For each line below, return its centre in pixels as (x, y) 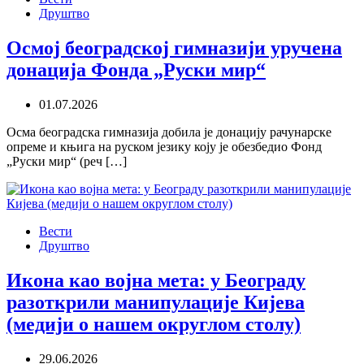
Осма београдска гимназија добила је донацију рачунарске (169, 132)
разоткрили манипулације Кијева (156, 302)
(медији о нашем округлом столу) (154, 324)
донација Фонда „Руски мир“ (136, 69)
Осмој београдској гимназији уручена (174, 48)
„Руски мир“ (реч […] (67, 161)
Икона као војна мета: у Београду (156, 280)
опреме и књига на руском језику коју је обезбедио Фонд (164, 146)
